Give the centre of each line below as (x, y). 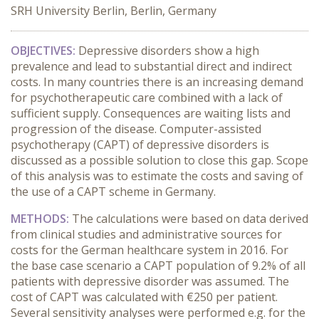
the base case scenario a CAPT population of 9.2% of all (158, 266)
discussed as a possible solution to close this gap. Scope (159, 160)
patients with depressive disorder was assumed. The (150, 281)
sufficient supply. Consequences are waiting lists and (151, 113)
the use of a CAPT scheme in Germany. (113, 192)
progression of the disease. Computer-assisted (136, 129)
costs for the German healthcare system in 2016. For (150, 250)
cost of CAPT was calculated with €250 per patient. (144, 297)
